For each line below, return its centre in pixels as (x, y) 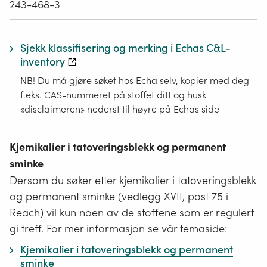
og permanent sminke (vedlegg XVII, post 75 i (119, 196)
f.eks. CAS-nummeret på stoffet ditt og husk (113, 94)
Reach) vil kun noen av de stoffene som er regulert (132, 212)
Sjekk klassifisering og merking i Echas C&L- (125, 48)
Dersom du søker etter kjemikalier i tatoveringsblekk (133, 180)
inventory (43, 62)
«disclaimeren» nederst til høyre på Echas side (120, 109)
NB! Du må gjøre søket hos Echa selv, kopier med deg (135, 80)
